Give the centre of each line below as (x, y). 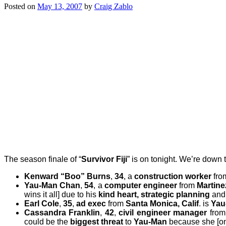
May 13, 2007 (60, 6)
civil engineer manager (163, 212)
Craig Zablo (114, 6)
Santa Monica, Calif (162, 203)
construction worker (173, 176)
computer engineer (140, 185)
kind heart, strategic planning (153, 194)
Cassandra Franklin (62, 212)
